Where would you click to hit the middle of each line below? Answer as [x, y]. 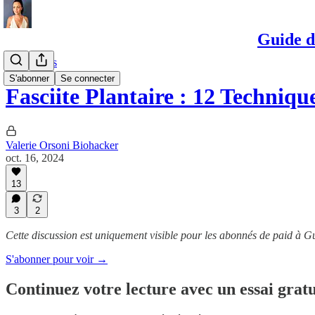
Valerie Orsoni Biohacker [62, 145]
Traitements [31, 62]
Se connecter [88, 78]
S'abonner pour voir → [57, 259]
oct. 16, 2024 [35, 157]
